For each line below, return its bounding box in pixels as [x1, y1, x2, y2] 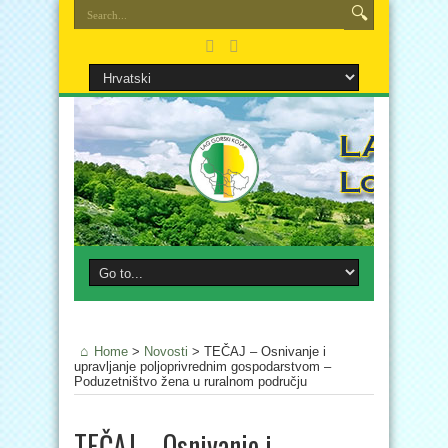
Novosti [144, 344, 188, 359]
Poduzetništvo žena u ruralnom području [74, 374, 307, 389]
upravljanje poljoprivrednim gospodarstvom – [74, 359, 331, 374]
